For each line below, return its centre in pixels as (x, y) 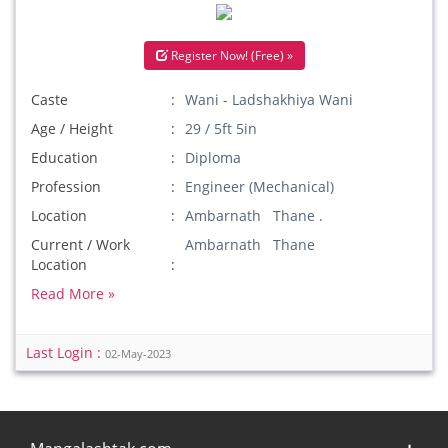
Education (64, 157)
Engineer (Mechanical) (260, 186)
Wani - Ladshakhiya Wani (269, 99)
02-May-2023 (138, 354)
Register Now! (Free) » (230, 55)
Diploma (213, 157)
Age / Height (72, 128)
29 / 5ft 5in (221, 128)
